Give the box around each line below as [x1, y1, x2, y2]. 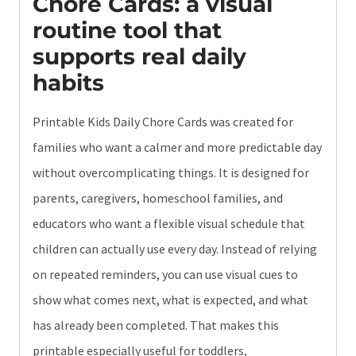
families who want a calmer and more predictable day [33, 138, 322, 155]
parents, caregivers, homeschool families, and [33, 189, 283, 206]
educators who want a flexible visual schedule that [33, 215, 305, 231]
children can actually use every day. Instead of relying [33, 240, 317, 257]
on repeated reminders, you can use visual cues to [33, 265, 298, 282]
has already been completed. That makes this [33, 316, 279, 333]
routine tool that [33, 16, 222, 44]
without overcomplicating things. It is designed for [33, 164, 309, 180]
